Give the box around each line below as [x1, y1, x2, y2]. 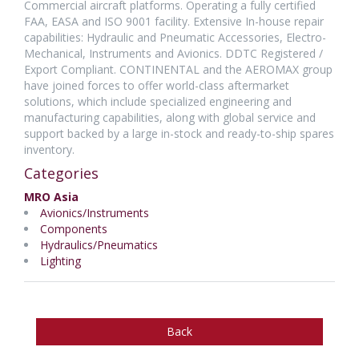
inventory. [24, 142, 75, 157]
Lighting [40, 253, 81, 268]
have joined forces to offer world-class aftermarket [24, 78, 289, 93]
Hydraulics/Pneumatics [40, 237, 158, 252]
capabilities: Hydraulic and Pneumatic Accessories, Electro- [24, 30, 326, 45]
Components [40, 221, 107, 236]
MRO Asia [24, 189, 79, 204]
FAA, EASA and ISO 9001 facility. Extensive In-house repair [24, 14, 324, 29]
